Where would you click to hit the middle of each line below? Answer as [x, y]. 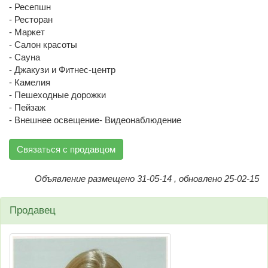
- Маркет [27, 32]
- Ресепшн [30, 7]
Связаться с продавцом [66, 149]
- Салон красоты [43, 44]
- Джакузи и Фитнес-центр [62, 69]
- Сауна [25, 57]
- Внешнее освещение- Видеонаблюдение [95, 120]
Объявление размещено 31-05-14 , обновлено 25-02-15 [147, 178]
